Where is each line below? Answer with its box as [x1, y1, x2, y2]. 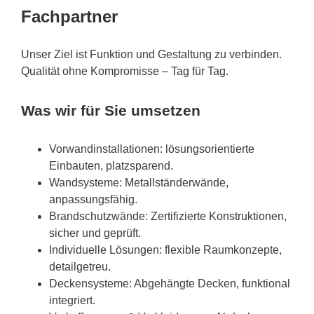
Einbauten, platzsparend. [49, 159, 173, 172]
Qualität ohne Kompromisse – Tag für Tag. [21, 65, 228, 78]
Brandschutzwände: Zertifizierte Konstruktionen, [49, 210, 287, 222]
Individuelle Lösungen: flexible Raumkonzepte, [49, 243, 282, 256]
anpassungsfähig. [49, 193, 137, 205]
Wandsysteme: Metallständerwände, [49, 176, 228, 189]
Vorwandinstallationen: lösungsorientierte [49, 142, 254, 155]
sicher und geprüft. [49, 226, 141, 239]
